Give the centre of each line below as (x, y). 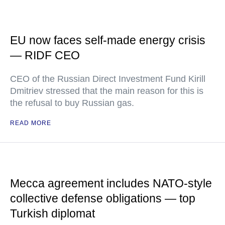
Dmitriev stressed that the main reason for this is (107, 91)
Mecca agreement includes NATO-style (111, 183)
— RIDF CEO (45, 55)
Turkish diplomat (52, 213)
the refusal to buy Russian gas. (72, 103)
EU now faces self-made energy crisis (108, 40)
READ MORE (31, 123)
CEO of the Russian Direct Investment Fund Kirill (108, 79)
